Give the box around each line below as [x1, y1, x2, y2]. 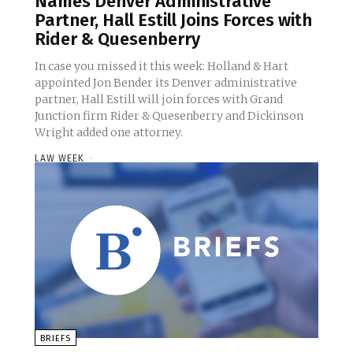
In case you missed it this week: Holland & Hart [35, 59, 288, 74]
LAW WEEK [35, 153, 84, 165]
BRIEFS [40, 333, 71, 344]
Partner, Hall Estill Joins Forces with [35, 9, 312, 32]
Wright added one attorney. [35, 125, 183, 140]
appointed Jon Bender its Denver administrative [35, 76, 297, 91]
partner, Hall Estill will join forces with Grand [35, 92, 283, 107]
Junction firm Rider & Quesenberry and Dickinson [35, 109, 303, 124]
